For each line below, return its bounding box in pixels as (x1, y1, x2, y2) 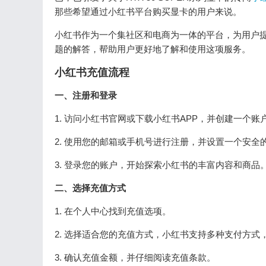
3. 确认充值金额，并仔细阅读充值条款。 (55, 252, 216, 262)
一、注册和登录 (55, 90, 117, 100)
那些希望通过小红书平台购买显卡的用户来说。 (55, 7, 242, 17)
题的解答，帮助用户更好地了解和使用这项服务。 (55, 44, 251, 54)
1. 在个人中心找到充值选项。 (55, 206, 171, 216)
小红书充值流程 (55, 66, 129, 78)
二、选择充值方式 (55, 183, 126, 193)
